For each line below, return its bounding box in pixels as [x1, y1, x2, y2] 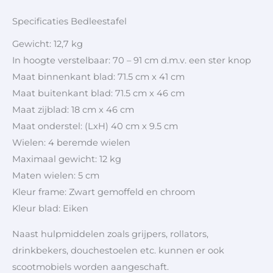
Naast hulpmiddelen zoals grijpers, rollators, [12, 228, 208, 239]
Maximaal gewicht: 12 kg [12, 154, 121, 165]
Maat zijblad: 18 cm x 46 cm [12, 104, 134, 116]
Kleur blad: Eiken [12, 203, 88, 214]
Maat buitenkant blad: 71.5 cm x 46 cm [12, 88, 185, 99]
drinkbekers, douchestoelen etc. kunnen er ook [12, 244, 224, 256]
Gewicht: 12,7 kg [12, 38, 83, 50]
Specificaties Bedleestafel [12, 16, 127, 27]
